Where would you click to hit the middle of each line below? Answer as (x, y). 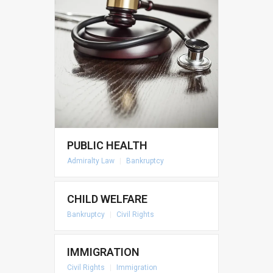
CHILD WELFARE (107, 199)
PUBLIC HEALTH (107, 146)
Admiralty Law (91, 161)
